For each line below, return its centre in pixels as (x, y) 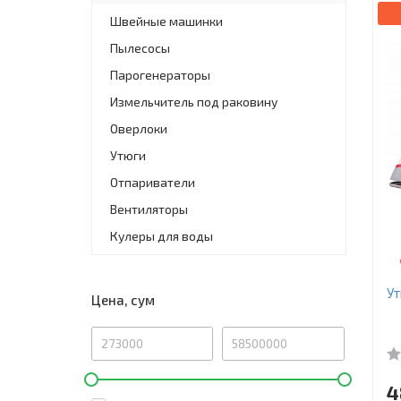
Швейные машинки (166, 21)
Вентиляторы (149, 209)
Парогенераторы (160, 74)
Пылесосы (140, 47)
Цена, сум (123, 299)
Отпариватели (153, 182)
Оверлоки (139, 128)
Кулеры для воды (162, 235)
